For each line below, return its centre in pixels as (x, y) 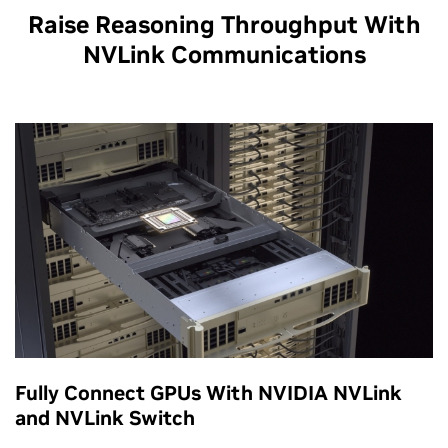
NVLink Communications (224, 55)
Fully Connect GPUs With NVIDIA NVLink (208, 393)
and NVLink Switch (105, 418)
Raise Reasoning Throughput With (224, 25)
